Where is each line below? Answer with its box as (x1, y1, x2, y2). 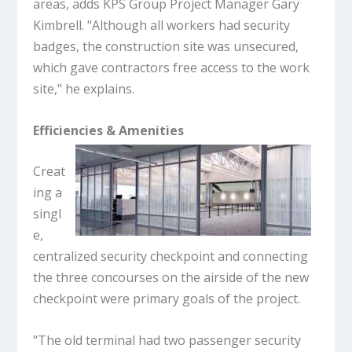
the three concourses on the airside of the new (33, 269, 310, 287)
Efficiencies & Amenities (33, 121, 185, 139)
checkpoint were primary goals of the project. (33, 290, 301, 308)
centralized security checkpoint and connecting (33, 247, 309, 266)
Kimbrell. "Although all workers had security (33, 16, 291, 35)
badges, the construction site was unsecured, (33, 38, 299, 56)
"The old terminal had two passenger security (33, 331, 302, 349)
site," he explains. (33, 80, 135, 98)
